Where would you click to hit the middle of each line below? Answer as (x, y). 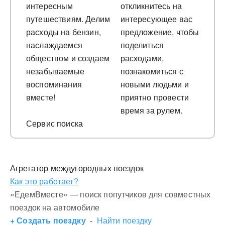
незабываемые (55, 71)
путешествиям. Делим (68, 19)
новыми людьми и (154, 84)
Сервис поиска (55, 123)
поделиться (142, 45)
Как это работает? (44, 181)
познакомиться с (152, 71)
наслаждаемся (54, 45)
